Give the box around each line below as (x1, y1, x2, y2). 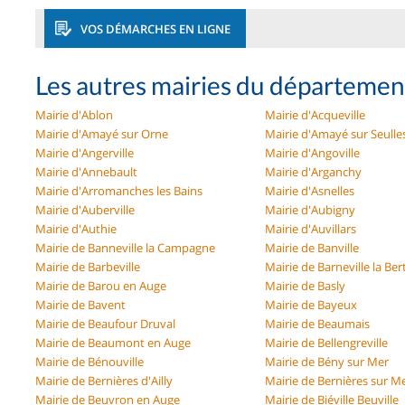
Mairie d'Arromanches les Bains (35, 182, 202, 199)
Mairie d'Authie (35, 220, 117, 237)
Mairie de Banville (265, 239, 360, 256)
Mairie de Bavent (35, 296, 126, 313)
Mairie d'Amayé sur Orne (35, 125, 168, 142)
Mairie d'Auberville (35, 201, 135, 218)
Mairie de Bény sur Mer (265, 353, 390, 370)
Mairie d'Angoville (265, 144, 361, 161)
